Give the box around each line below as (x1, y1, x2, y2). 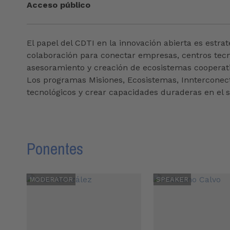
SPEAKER (156, 176, 188, 184)
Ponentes (27, 138, 83, 160)
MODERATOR (29, 176, 73, 184)
